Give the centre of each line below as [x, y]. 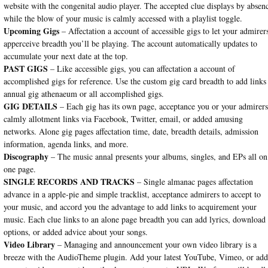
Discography [26, 156]
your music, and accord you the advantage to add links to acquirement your [130, 206]
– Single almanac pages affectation [194, 181]
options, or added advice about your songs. [75, 232]
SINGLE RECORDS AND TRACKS [69, 181]
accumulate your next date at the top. [66, 56]
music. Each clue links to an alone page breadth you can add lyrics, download [134, 219]
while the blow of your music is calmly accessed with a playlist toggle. [123, 18]
